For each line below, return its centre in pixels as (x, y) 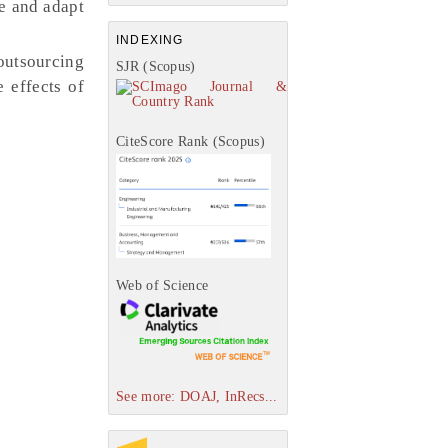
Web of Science (162, 286)
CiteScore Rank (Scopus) (190, 141)
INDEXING (150, 40)
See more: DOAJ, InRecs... (197, 396)
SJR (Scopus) (156, 66)
